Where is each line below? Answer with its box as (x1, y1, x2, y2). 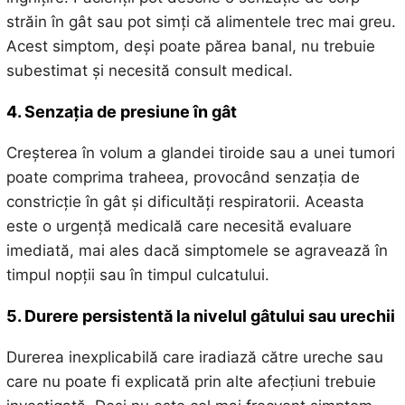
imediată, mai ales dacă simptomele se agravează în (5, 240, 388, 259)
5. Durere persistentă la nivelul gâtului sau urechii (5, 306, 395, 325)
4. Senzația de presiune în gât (5, 101, 237, 121)
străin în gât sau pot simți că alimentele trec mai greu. (5, 12, 396, 31)
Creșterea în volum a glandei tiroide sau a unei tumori (5, 143, 395, 162)
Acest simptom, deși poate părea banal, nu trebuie (5, 36, 375, 55)
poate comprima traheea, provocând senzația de (5, 167, 360, 186)
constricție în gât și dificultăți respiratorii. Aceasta (5, 192, 364, 211)
